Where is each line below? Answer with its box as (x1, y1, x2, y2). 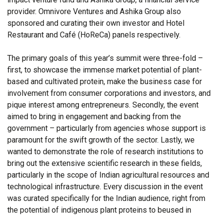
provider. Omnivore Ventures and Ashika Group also (7, 6, 181, 16)
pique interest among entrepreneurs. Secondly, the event (7, 100, 199, 109)
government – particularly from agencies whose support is (7, 123, 206, 133)
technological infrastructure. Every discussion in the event (7, 182, 203, 191)
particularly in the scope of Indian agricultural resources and (7, 170, 209, 180)
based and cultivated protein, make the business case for (7, 76, 202, 86)
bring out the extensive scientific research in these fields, (7, 158, 202, 168)
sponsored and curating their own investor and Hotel (7, 18, 184, 28)
